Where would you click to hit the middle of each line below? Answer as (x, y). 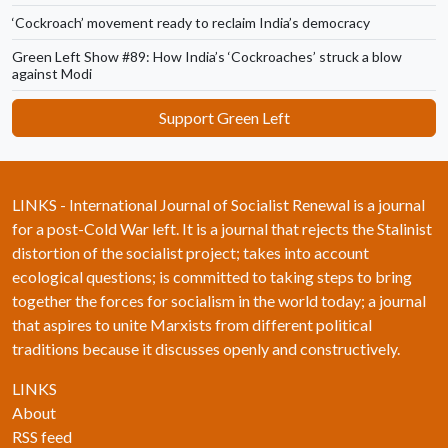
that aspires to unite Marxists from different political (192, 324)
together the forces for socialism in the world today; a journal (219, 300)
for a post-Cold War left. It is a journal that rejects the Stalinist (222, 228)
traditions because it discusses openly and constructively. (206, 348)
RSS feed (42, 436)
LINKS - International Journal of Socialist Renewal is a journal (218, 204)
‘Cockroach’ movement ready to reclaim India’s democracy (191, 22)
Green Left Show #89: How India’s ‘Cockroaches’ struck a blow (207, 56)
